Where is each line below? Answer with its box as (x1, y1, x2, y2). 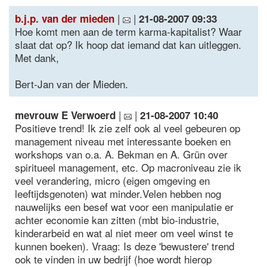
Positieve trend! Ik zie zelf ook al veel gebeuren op (15, 120, 240, 135)
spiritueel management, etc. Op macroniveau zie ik (15, 160, 241, 175)
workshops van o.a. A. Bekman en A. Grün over (15, 147, 228, 162)
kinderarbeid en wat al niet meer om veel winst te (15, 225, 233, 240)
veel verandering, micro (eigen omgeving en (15, 173, 210, 188)
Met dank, (15, 50, 59, 65)
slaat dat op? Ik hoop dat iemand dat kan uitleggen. (15, 37, 241, 52)
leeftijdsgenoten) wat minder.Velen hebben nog (15, 186, 221, 201)
